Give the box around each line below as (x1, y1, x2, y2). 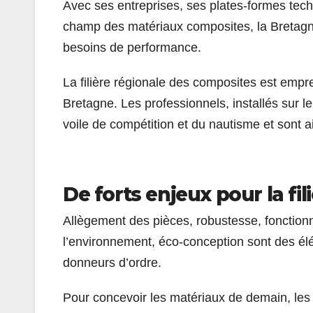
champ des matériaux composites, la (63, 19, 270, 34)
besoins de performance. (63, 40, 201, 54)
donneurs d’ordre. (63, 255, 161, 270)
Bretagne (63, 96, 114, 110)
